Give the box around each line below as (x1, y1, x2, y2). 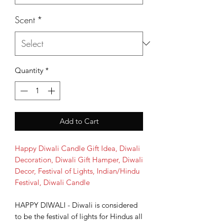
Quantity (15, 65, 43, 75)
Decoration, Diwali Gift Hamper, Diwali (15, 155, 143, 165)
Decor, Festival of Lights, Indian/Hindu (15, 166, 140, 176)
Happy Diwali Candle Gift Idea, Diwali (15, 144, 140, 153)
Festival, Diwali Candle (15, 178, 90, 187)
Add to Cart (59, 116, 99, 126)
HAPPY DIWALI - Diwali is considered (15, 200, 138, 210)
